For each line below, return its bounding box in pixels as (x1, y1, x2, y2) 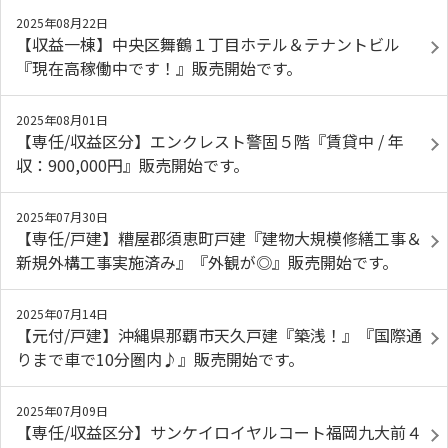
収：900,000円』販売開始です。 (16, 153, 249, 177)
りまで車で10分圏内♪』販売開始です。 (16, 347, 304, 371)
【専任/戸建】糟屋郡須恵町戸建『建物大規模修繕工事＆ (16, 226, 422, 250)
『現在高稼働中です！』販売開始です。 (16, 56, 302, 80)
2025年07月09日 (16, 402, 108, 419)
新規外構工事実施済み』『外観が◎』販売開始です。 (16, 250, 398, 274)
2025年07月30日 (16, 208, 108, 225)
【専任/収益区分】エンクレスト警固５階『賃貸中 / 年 (16, 129, 404, 153)
